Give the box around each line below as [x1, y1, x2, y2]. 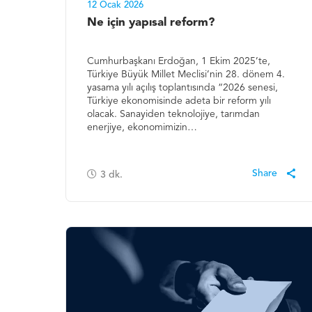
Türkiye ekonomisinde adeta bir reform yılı [87, 96, 272, 107]
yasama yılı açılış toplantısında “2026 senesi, [87, 83, 279, 93]
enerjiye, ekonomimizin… [87, 123, 198, 133]
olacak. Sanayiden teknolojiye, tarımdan [87, 109, 260, 120]
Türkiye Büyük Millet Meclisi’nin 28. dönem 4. [87, 70, 286, 80]
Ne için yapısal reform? [87, 17, 215, 29]
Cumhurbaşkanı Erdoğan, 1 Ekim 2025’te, [87, 56, 271, 67]
